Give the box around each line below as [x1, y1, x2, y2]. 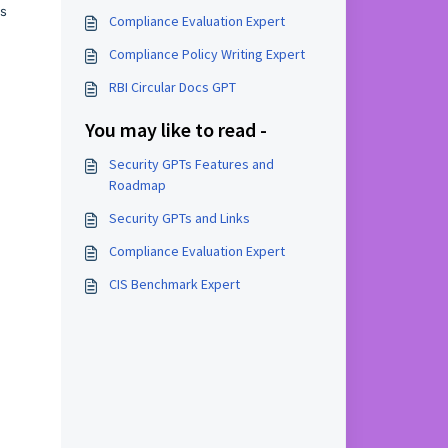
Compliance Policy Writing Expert [108, 45, 305, 63]
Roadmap [108, 176, 166, 194]
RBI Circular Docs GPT [108, 78, 236, 96]
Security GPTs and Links [108, 209, 250, 227]
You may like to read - [84, 117, 267, 142]
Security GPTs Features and [108, 155, 274, 173]
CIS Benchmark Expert [108, 275, 240, 293]
